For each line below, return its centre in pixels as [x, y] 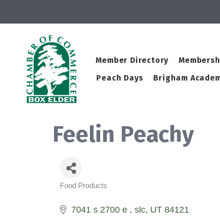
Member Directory [132, 60]
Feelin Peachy [123, 135]
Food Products [83, 186]
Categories [84, 192]
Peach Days [120, 78]
